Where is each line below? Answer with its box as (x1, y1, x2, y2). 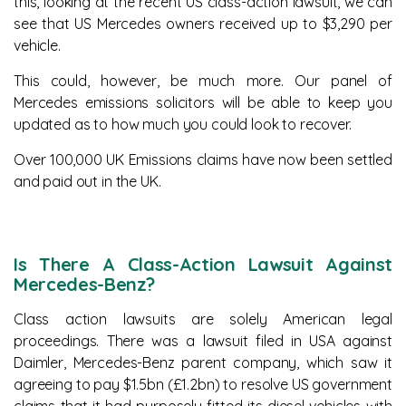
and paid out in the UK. (14, 172, 161, 190)
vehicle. (14, 36, 61, 54)
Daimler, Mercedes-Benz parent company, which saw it (14, 353, 392, 372)
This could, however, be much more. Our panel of (14, 72, 392, 90)
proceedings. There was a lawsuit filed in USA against (14, 332, 392, 350)
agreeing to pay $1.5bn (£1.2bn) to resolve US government (14, 375, 392, 393)
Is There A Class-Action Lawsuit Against (14, 253, 392, 275)
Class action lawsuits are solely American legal (14, 310, 392, 328)
